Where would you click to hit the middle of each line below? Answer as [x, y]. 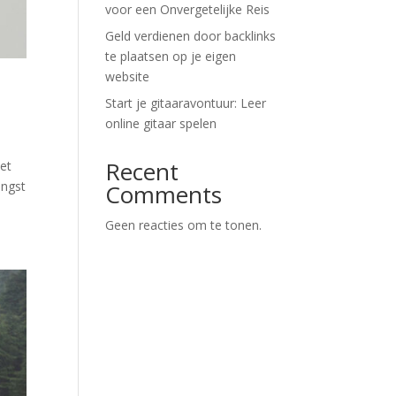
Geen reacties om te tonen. [184, 225]
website [128, 77]
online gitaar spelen [161, 124]
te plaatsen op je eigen [171, 57]
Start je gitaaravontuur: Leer [186, 103]
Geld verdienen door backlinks [191, 36]
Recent [142, 172]
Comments [164, 195]
